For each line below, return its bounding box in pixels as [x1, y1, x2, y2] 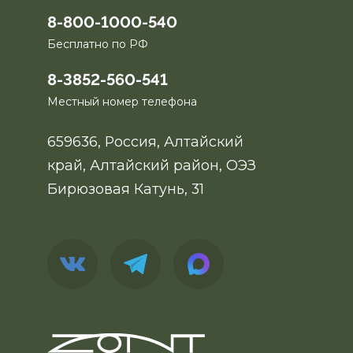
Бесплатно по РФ [47, 37, 148, 52]
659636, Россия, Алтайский [47, 133, 243, 150]
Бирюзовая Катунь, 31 [47, 180, 204, 198]
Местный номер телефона [47, 95, 197, 110]
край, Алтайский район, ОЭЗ [47, 157, 256, 174]
